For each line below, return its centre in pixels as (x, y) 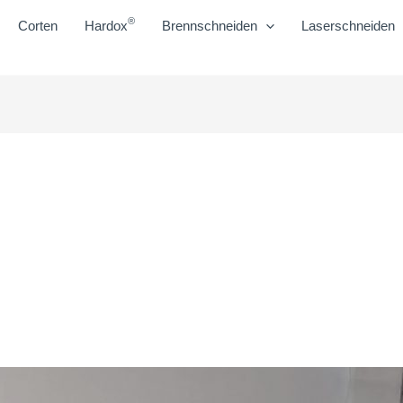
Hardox (106, 26)
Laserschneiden (348, 26)
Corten (38, 26)
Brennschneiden (210, 26)
